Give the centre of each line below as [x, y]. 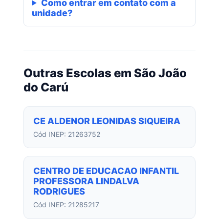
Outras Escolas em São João [105, 73]
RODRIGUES [59, 192]
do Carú [46, 87]
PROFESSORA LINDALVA [87, 181]
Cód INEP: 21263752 [67, 134]
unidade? [52, 13]
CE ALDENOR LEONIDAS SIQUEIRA [107, 121]
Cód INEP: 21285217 [66, 205]
